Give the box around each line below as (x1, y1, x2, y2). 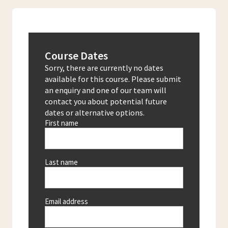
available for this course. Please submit (45, 74, 181, 84)
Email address (45, 196, 88, 206)
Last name (45, 157, 78, 167)
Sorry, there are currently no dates (45, 63, 163, 73)
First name (45, 118, 78, 128)
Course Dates (45, 48, 108, 63)
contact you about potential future (45, 96, 167, 106)
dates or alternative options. (45, 107, 145, 118)
